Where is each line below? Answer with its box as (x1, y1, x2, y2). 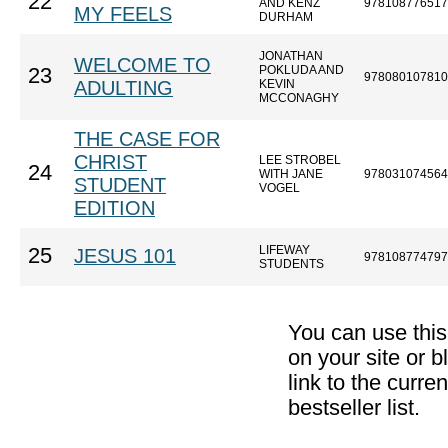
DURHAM (259, 10, 313, 24)
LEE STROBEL (259, 153, 341, 167)
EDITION (74, 197, 155, 219)
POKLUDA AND (259, 63, 344, 77)
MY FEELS (74, 3, 172, 25)
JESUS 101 (74, 245, 176, 267)
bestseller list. (288, 396, 420, 420)
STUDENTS (259, 257, 324, 271)
